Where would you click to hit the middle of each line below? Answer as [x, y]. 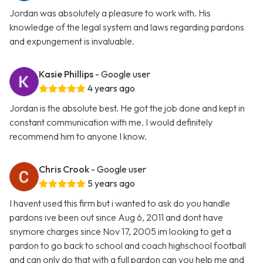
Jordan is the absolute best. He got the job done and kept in [127, 108]
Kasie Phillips [66, 74]
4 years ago [111, 88]
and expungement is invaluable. [72, 41]
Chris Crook [64, 169]
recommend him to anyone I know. [78, 136]
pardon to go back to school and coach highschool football [128, 246]
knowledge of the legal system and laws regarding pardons [127, 27]
